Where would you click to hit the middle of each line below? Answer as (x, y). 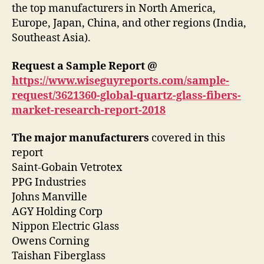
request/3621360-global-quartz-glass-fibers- (126, 95)
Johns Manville (51, 197)
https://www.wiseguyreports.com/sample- (121, 81)
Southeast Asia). (51, 38)
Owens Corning (52, 242)
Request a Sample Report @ (85, 66)
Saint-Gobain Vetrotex (68, 168)
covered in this (187, 138)
